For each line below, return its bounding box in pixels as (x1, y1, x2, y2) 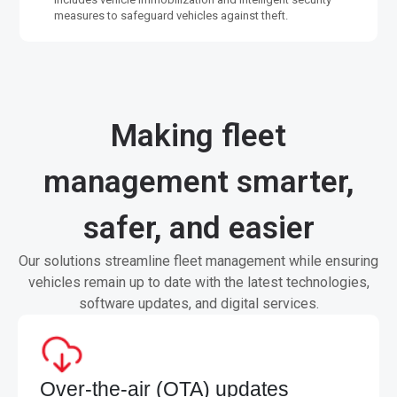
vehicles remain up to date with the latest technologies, (27, 274, 370, 291)
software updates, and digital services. (78, 295, 319, 312)
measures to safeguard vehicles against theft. (53, 9, 288, 22)
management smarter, (43, 163, 354, 200)
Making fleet (111, 117, 286, 154)
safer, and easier (82, 209, 315, 246)
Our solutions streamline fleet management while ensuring (19, 253, 378, 269)
